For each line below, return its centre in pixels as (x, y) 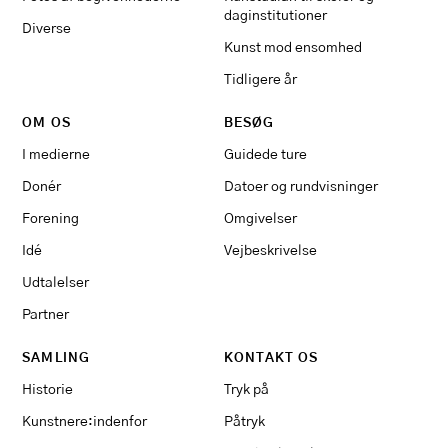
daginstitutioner (275, 15)
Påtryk (244, 421)
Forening (51, 218)
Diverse (47, 28)
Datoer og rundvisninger (301, 186)
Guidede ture (265, 154)
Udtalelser (56, 282)
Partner (46, 314)
